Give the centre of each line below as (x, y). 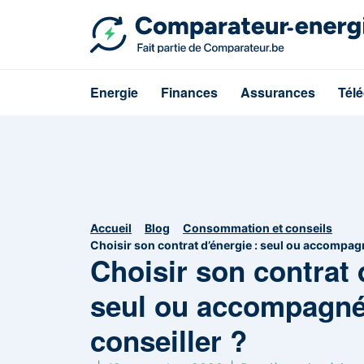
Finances (189, 92)
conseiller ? (169, 340)
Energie (114, 92)
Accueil (111, 227)
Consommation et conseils (258, 227)
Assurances (278, 92)
